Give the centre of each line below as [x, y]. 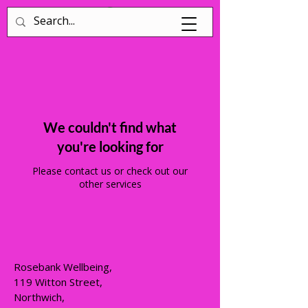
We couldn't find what [110, 127]
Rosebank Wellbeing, [63, 266]
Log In [71, 24]
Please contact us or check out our [110, 170]
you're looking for [110, 146]
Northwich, [39, 297]
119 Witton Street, [58, 282]
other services [110, 184]
